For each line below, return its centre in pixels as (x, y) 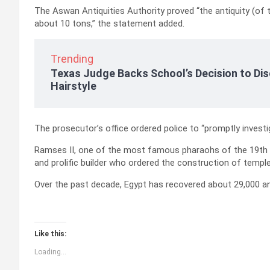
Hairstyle (74, 86)
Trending (72, 58)
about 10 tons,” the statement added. (109, 23)
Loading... (50, 252)
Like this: (50, 234)
